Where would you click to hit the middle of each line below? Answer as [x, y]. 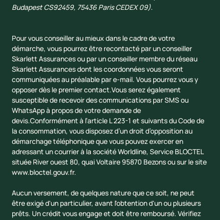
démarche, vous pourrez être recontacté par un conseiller [102, 49]
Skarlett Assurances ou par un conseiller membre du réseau [105, 59]
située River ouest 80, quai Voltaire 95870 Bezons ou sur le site [109, 162]
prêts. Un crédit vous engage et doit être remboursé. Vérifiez [106, 214]
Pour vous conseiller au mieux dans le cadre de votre [93, 38]
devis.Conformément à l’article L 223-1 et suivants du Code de [108, 121]
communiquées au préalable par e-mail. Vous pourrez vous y [105, 80]
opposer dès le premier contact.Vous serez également [96, 90]
